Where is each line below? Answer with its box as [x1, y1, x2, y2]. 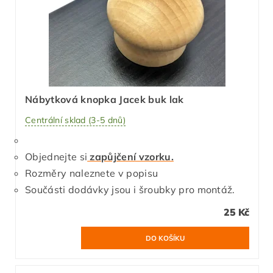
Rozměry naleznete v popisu [25, 167, 158, 180]
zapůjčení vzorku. [87, 151, 174, 163]
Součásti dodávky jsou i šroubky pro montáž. [25, 183, 235, 196]
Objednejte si [25, 151, 88, 163]
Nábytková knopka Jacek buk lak [25, 93, 184, 105]
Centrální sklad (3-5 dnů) [25, 115, 126, 126]
